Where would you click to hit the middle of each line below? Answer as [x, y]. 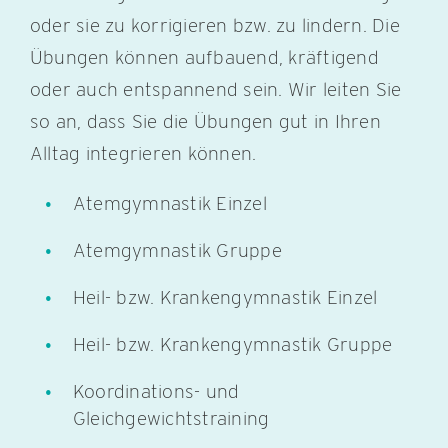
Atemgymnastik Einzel [169, 203]
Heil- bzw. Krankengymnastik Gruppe [232, 344]
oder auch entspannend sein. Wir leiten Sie [215, 89]
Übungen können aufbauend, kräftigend [204, 57]
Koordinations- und [156, 391]
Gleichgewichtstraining [171, 418]
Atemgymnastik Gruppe [177, 250]
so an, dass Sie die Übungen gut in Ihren [205, 121]
